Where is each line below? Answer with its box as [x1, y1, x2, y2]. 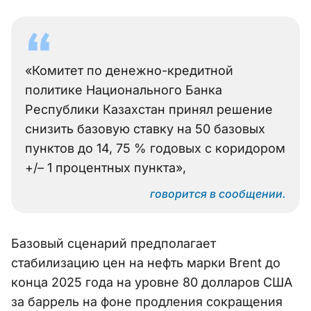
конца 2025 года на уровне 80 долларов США [11, 275, 292, 290]
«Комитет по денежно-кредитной [25, 63, 233, 78]
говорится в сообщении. [150, 187, 286, 201]
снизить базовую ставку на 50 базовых [25, 121, 265, 137]
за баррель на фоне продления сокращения [11, 294, 283, 310]
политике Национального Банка [25, 83, 222, 98]
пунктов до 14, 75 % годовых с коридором [25, 141, 285, 156]
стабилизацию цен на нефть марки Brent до [11, 255, 280, 271]
